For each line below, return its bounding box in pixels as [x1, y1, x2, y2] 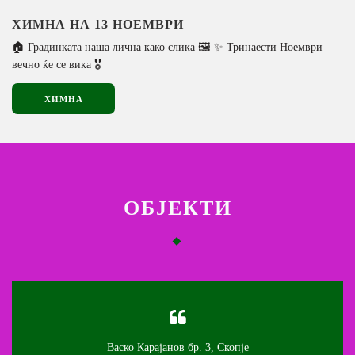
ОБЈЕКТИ [123, 191, 232, 222]
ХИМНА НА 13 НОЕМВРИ [12, 17, 184, 31]
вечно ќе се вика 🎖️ [12, 57, 101, 71]
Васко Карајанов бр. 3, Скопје [106, 340, 249, 353]
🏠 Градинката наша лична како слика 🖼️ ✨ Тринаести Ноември [12, 40, 323, 53]
